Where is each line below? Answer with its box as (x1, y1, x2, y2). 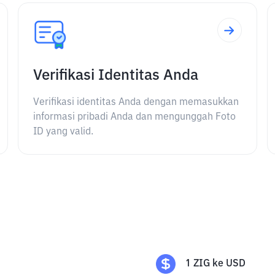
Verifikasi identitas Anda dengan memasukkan (33, 98, 239, 107)
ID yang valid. (33, 127, 94, 137)
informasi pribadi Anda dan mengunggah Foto (33, 112, 236, 122)
